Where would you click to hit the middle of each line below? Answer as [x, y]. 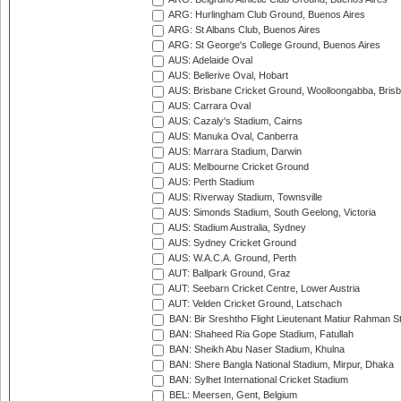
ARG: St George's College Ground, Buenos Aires [273, 45]
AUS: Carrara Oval [209, 106]
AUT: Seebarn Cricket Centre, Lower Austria [263, 289]
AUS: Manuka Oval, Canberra [232, 137]
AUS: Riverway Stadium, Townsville [244, 197]
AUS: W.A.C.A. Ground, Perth [231, 258]
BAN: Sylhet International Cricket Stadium [257, 380]
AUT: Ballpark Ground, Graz [229, 273]
